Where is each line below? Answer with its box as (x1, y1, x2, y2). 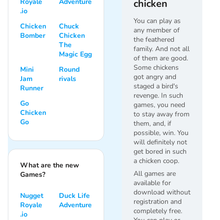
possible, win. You (134, 128, 189, 137)
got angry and (134, 72, 176, 82)
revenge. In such (134, 90, 183, 100)
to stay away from (134, 109, 190, 119)
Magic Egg (59, 49, 92, 59)
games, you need (134, 100, 185, 110)
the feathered (134, 34, 174, 44)
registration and (134, 196, 182, 206)
